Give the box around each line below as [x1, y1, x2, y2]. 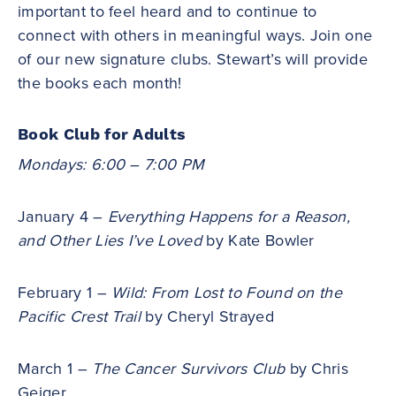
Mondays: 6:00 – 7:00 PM [18, 154, 205, 174]
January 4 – [18, 206, 108, 226]
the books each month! [18, 72, 182, 93]
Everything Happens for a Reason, [107, 206, 351, 226]
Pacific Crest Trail [18, 306, 141, 326]
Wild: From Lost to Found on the [111, 282, 343, 302]
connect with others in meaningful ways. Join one [18, 25, 373, 45]
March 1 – [18, 358, 93, 378]
